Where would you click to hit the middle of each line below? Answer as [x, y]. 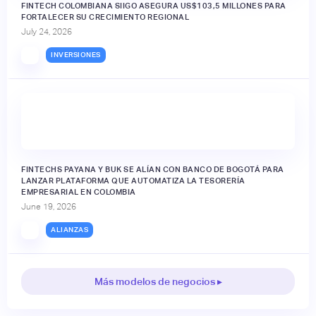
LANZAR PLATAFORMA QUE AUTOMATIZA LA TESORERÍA [133, 180]
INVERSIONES [76, 55]
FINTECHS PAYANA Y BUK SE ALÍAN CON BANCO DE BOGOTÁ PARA [153, 169]
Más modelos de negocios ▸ [158, 281]
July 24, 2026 [47, 31]
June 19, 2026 [49, 206]
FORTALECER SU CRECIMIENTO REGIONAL [105, 17]
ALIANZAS [69, 230]
